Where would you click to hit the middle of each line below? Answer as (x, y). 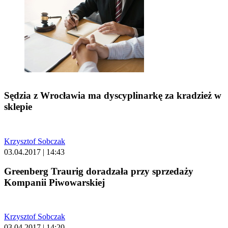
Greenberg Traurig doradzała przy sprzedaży (99, 171)
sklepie (18, 107)
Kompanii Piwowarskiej (54, 182)
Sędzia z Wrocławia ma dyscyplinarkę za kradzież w (113, 96)
